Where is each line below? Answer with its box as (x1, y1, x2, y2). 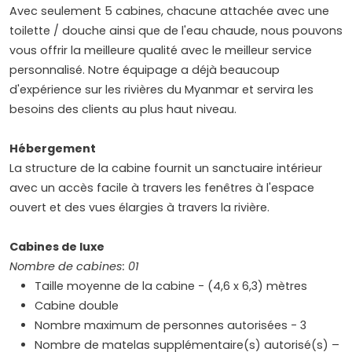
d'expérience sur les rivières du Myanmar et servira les (9, 82, 313, 98)
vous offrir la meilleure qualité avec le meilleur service (9, 42, 312, 59)
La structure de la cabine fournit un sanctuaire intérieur (9, 160, 322, 177)
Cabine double (35, 298, 119, 314)
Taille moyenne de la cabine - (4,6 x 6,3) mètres (35, 278, 307, 295)
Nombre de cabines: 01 (9, 258, 139, 275)
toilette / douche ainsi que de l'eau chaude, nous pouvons (9, 23, 343, 39)
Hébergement (9, 141, 96, 157)
